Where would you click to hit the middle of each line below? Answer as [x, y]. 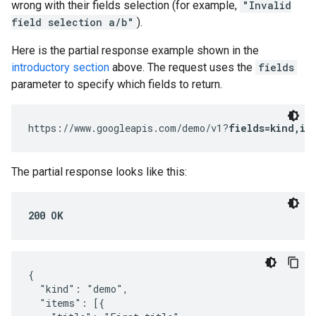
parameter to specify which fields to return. [117, 84]
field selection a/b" [73, 22]
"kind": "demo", [78, 289]
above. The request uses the [182, 67]
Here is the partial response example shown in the [135, 50]
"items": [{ [66, 303]
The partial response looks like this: [99, 172]
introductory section [60, 67]
